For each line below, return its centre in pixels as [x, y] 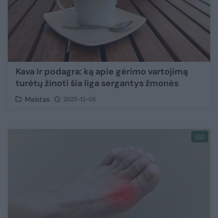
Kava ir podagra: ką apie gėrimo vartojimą [102, 72]
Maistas [37, 100]
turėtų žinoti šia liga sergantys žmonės [97, 83]
